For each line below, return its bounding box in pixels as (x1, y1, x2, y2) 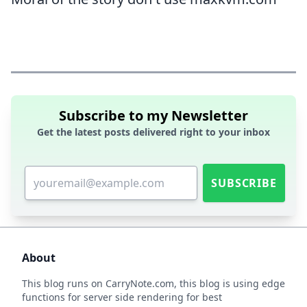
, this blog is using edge (174, 277, 285, 290)
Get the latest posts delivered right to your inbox (37, 125, 270, 138)
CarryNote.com (106, 277, 174, 290)
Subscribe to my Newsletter (59, 106, 248, 125)
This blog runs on (22, 277, 106, 290)
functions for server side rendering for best (22, 291, 222, 304)
